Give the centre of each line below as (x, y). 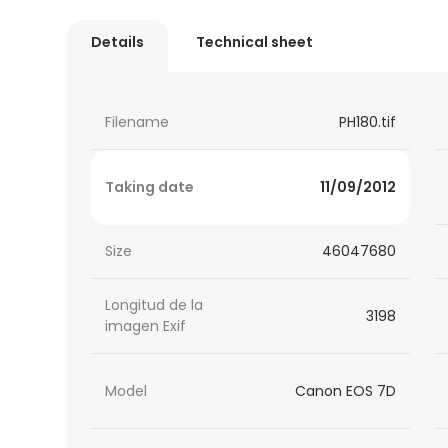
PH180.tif (367, 122)
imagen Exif (146, 326)
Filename (137, 122)
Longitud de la (154, 305)
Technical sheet (255, 42)
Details (118, 42)
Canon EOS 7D (345, 390)
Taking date (150, 187)
